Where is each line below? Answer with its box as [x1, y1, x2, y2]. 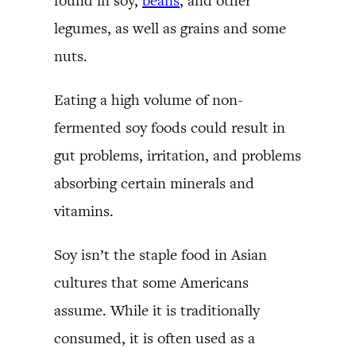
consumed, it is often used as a [54, 327, 255, 348]
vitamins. [54, 200, 114, 221]
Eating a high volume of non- [54, 89, 243, 110]
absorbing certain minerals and [54, 172, 254, 193]
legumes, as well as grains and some [54, 17, 286, 38]
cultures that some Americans [54, 272, 249, 292]
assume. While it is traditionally [54, 300, 260, 320]
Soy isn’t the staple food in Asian [54, 244, 267, 265]
